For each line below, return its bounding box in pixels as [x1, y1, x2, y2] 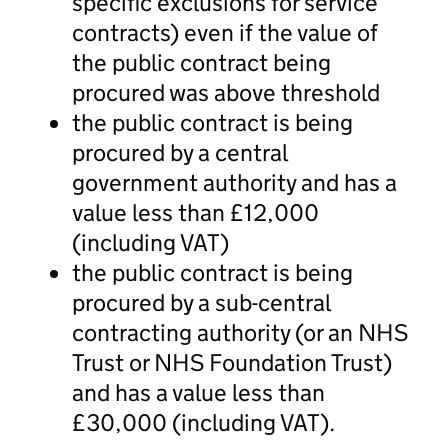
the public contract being [72, 47, 331, 77]
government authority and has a [72, 167, 397, 197]
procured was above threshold [72, 77, 380, 107]
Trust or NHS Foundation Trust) [72, 347, 392, 377]
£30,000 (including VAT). [72, 407, 335, 437]
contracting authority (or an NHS [72, 317, 408, 347]
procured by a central [72, 137, 287, 167]
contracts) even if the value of [72, 17, 378, 47]
